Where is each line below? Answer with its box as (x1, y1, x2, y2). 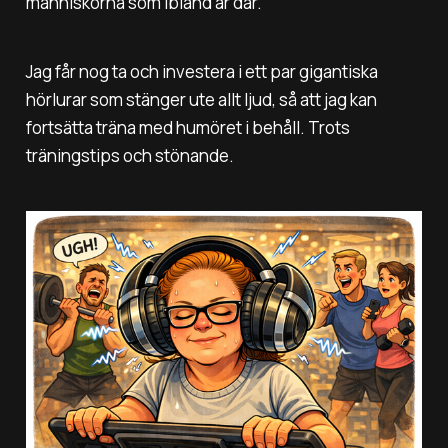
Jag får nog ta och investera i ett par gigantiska (25, 59, 378, 83)
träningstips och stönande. (25, 143, 234, 167)
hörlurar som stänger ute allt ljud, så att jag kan (25, 87, 377, 111)
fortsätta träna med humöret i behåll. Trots (25, 115, 350, 139)
